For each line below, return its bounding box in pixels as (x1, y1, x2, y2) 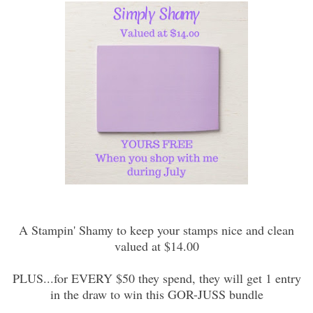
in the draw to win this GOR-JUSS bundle (50, 285, 263, 303)
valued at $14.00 (114, 237, 199, 254)
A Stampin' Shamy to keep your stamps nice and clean (19, 221, 294, 238)
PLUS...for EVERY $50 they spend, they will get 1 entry (12, 269, 301, 286)
